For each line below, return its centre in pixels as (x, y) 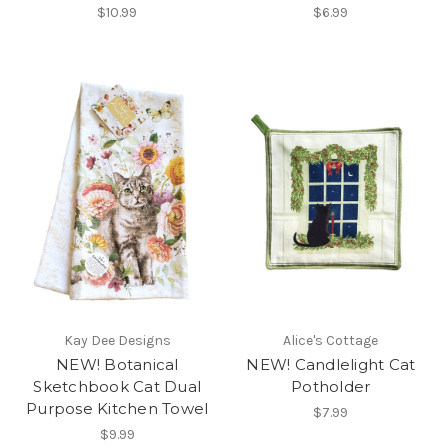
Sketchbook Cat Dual (117, 386)
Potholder (331, 386)
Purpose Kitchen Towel (117, 408)
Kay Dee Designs (117, 340)
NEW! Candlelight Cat (331, 364)
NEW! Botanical (117, 364)
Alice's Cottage (331, 340)
